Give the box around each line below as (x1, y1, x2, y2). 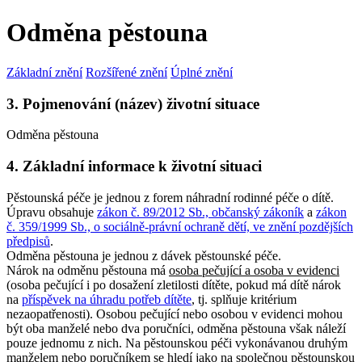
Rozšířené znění (86, 65, 167, 79)
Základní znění (6, 65, 82, 79)
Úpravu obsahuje (6, 204, 97, 219)
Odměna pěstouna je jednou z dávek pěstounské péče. (6, 248, 281, 263)
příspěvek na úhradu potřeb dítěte (22, 292, 192, 306)
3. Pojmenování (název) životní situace (6, 95, 259, 112)
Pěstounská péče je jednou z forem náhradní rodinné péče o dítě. (6, 190, 334, 204)
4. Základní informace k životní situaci (6, 158, 262, 175)
